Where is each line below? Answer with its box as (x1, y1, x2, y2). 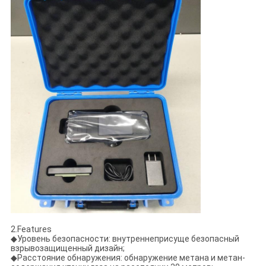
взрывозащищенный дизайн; (10, 243, 125, 253)
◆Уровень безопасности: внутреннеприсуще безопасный (10, 233, 239, 243)
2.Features (10, 224, 52, 234)
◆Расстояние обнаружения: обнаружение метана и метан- (10, 252, 245, 262)
